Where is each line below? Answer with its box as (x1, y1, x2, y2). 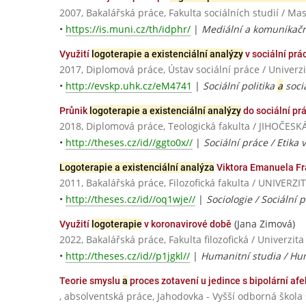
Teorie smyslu (59, 275, 122, 287)
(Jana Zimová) (232, 217, 295, 231)
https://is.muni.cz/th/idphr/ (66, 22, 191, 36)
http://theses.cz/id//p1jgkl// (66, 249, 190, 263)
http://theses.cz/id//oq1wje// (66, 193, 195, 206)
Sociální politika (203, 79, 277, 92)
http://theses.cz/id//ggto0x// (66, 136, 193, 149)
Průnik (59, 105, 89, 116)
